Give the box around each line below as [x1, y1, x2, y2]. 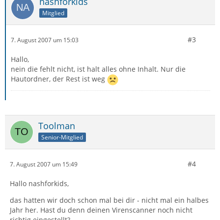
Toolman [38, 120, 75, 132]
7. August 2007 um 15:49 [10, 160, 78, 168]
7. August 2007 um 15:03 [11, 35, 79, 44]
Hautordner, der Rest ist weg [11, 74, 107, 84]
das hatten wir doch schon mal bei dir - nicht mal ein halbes [10, 195, 209, 205]
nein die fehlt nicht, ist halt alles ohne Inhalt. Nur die [11, 64, 186, 74]
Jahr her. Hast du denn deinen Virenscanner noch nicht [10, 205, 192, 215]
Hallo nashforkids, [10, 179, 69, 188]
